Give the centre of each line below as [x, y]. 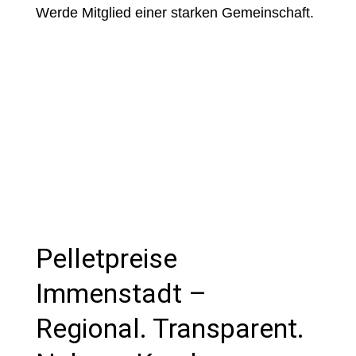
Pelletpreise [106, 258]
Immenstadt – [121, 293]
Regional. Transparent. [170, 328]
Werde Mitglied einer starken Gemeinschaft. [174, 13]
